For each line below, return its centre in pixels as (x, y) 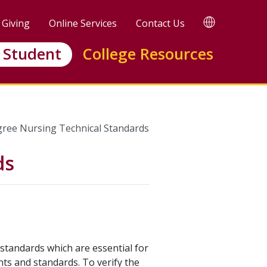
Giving (16, 23)
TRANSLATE (237, 20)
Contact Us (160, 23)
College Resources (148, 54)
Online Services (83, 23)
